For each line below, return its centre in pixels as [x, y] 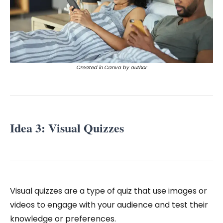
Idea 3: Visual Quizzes [67, 128]
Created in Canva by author [111, 68]
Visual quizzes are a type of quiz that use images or [109, 191]
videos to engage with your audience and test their [109, 205]
